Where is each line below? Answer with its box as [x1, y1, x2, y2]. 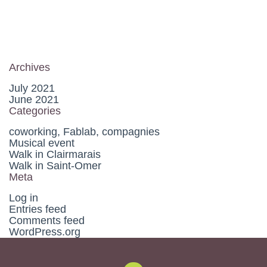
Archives [9, 61, 50, 74]
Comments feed [9, 215, 85, 227]
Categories [9, 105, 61, 117]
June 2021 [9, 94, 59, 106]
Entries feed [9, 203, 66, 216]
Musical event [9, 137, 74, 150]
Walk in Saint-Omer [9, 160, 101, 172]
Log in [9, 192, 38, 204]
